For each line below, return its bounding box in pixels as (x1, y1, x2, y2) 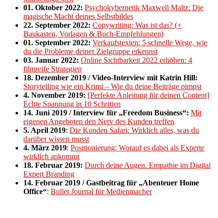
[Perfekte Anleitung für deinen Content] (88, 91, 209, 99)
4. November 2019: (23, 91, 86, 99)
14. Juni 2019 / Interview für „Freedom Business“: (23, 108, 191, 117)
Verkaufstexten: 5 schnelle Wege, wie (92, 38, 207, 47)
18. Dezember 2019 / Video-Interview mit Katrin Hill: (23, 73, 198, 82)
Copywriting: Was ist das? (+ (92, 20, 182, 29)
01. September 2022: (23, 38, 92, 47)
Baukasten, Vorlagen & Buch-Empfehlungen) (23, 29, 163, 38)
